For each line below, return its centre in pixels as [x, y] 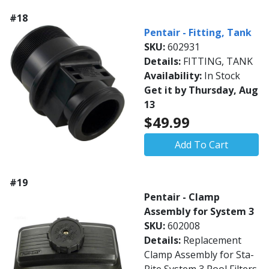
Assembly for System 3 [199, 211]
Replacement [212, 240]
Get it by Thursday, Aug [201, 90]
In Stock [222, 76]
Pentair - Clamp [182, 197]
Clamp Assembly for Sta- [199, 255]
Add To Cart [201, 145]
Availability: [174, 76]
